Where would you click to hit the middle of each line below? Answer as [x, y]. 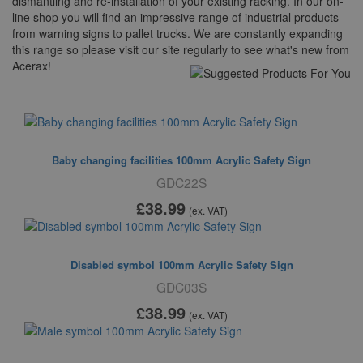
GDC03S [181, 287]
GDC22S [181, 182]
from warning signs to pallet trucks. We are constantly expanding [177, 33]
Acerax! [32, 66]
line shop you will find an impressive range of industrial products [175, 17]
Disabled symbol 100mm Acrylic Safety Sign [181, 265]
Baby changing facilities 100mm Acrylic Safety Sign [181, 160]
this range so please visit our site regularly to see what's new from [181, 49]
